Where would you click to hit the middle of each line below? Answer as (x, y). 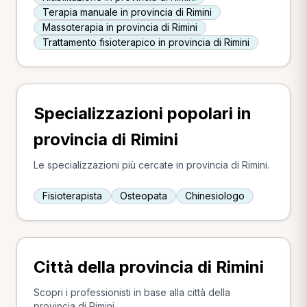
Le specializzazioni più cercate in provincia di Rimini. (151, 165)
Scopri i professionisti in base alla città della (132, 292)
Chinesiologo (215, 196)
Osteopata (144, 196)
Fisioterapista (72, 196)
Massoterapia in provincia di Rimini (120, 27)
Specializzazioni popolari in (143, 113)
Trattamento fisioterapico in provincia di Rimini (146, 42)
